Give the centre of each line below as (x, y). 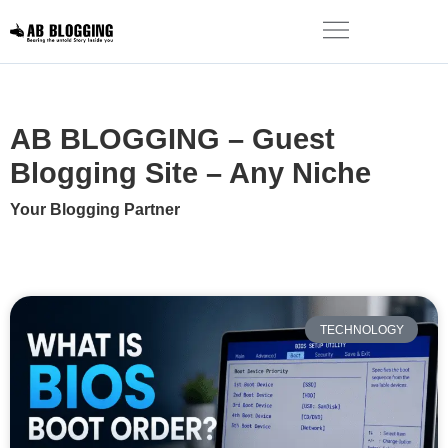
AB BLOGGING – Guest (172, 139)
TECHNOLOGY (361, 329)
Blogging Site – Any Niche (190, 173)
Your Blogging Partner (95, 209)
